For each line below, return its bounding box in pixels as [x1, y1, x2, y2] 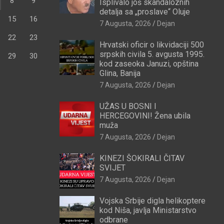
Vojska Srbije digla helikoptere [99, 196, 205, 206]
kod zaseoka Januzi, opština [99, 59, 198, 69]
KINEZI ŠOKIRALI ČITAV [99, 153, 184, 163]
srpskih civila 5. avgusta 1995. [99, 49, 204, 59]
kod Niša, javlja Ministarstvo [99, 205, 196, 215]
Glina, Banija [99, 68, 140, 78]
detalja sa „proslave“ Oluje [99, 7, 190, 17]
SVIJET [99, 163, 125, 173]
